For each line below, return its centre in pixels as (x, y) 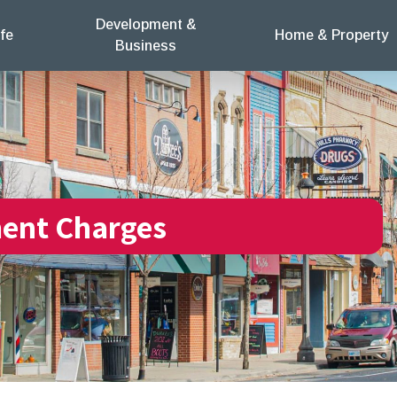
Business (146, 46)
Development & (146, 24)
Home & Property (331, 35)
